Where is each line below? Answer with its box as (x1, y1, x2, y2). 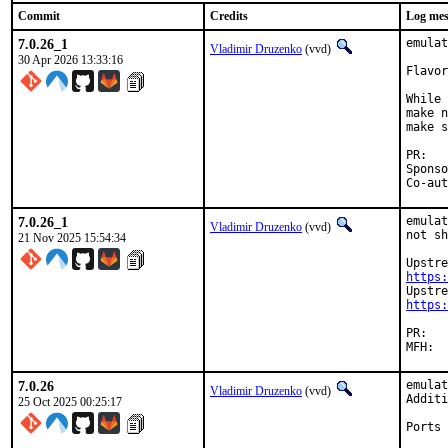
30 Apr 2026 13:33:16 (18, 53, 123, 67)
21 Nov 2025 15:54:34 (18, 231, 126, 245)
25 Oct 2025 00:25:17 (18, 395, 122, 409)
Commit (18, 9, 60, 23)
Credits (210, 9, 248, 23)
